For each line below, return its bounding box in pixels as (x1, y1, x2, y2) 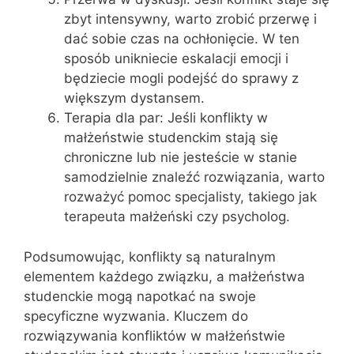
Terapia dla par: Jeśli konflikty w (64, 110, 268, 126)
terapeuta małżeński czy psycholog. (64, 209, 290, 224)
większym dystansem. (64, 90, 205, 106)
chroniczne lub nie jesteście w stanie (64, 149, 297, 165)
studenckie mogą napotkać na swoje (24, 288, 256, 304)
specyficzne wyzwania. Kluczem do (24, 307, 248, 324)
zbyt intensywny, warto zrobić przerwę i (64, 11, 317, 27)
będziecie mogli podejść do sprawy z (64, 70, 299, 86)
